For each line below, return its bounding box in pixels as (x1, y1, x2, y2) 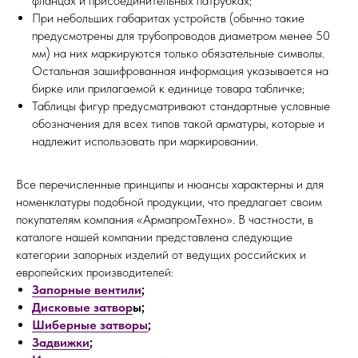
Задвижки (32, 334, 89, 350)
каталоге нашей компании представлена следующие (16, 229, 292, 245)
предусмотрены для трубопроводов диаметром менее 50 (32, 27, 330, 43)
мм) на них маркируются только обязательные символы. (32, 45, 324, 61)
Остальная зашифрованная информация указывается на (32, 62, 328, 78)
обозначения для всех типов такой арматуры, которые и (32, 115, 324, 131)
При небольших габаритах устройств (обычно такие (32, 10, 304, 26)
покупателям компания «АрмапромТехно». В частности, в (16, 211, 313, 227)
